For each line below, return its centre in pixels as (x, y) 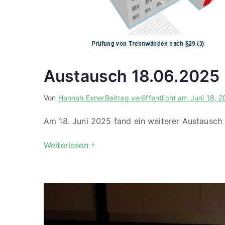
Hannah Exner (81, 97)
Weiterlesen (66, 145)
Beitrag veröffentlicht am (147, 97)
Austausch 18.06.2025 (132, 76)
